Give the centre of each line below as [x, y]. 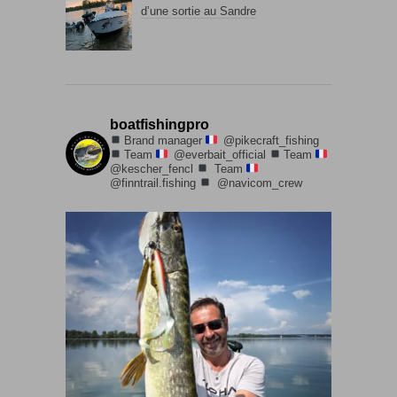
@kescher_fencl [153, 168]
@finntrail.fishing [155, 183]
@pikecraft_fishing [269, 140]
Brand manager [165, 140]
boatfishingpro [160, 124]
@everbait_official [220, 154]
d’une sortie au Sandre [198, 11]
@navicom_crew [258, 183]
